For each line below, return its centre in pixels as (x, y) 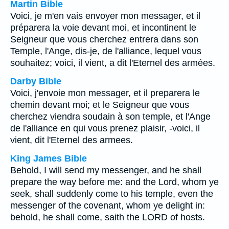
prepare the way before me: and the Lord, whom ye (114, 182)
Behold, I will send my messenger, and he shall (106, 170)
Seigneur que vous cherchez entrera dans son (104, 39)
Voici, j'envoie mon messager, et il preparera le (105, 93)
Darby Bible (36, 81)
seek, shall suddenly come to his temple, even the (112, 194)
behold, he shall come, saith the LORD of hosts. (108, 217)
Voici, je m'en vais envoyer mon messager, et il (105, 16)
